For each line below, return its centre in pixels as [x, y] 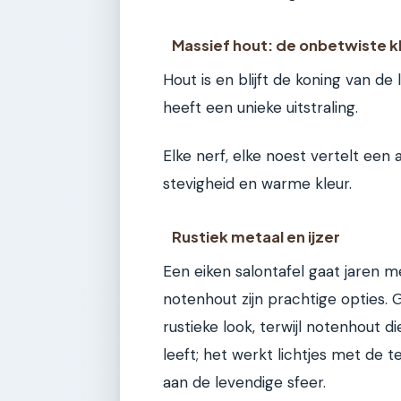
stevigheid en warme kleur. [257, 183]
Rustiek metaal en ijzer [256, 237]
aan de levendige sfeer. [244, 383]
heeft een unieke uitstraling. [260, 108]
